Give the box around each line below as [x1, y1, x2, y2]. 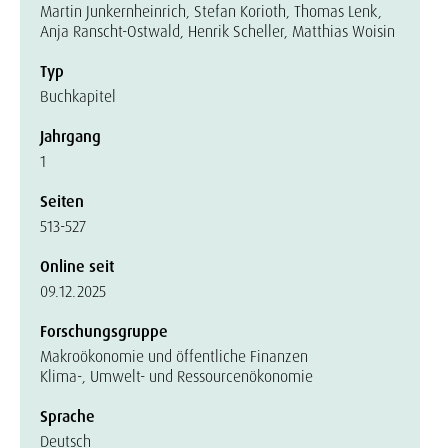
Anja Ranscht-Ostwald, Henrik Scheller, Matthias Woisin [40, 21, 395, 42]
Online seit [40, 256, 114, 277]
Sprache [40, 406, 95, 427]
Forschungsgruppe [40, 321, 168, 342]
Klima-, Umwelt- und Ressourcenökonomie [40, 366, 313, 387]
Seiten [40, 191, 84, 212]
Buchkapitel [40, 86, 116, 107]
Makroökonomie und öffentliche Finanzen [40, 346, 308, 367]
